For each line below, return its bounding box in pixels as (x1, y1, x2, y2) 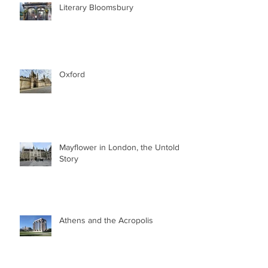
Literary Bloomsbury (59, 2, 133, 12)
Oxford (59, 69, 85, 79)
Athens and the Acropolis (59, 215, 153, 225)
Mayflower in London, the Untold (59, 142, 179, 152)
